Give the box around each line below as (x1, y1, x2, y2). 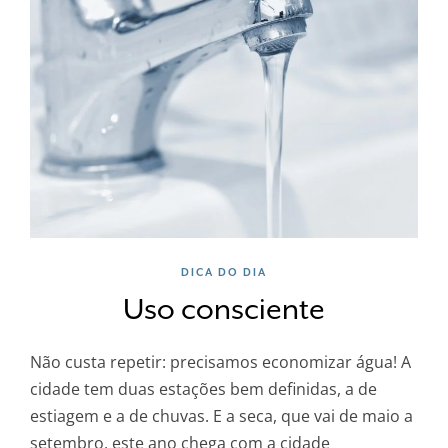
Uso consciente (123, 293, 325, 327)
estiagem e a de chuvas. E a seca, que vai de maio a (30, 405, 413, 428)
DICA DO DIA (181, 266, 267, 279)
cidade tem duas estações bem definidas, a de (30, 378, 377, 401)
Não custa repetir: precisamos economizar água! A (30, 351, 411, 374)
